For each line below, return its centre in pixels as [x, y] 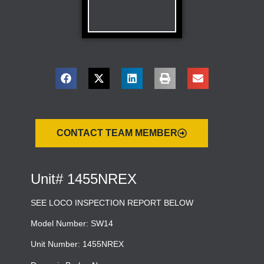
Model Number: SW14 [72, 224]
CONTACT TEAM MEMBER [117, 133]
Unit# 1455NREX [84, 179]
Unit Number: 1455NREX [77, 244]
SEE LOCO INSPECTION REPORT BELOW [112, 202]
